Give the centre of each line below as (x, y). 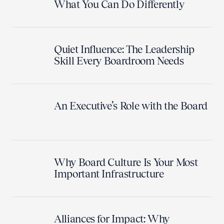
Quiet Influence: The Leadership (124, 49)
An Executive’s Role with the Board (131, 106)
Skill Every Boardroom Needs (119, 61)
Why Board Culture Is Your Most (126, 162)
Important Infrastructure (109, 174)
